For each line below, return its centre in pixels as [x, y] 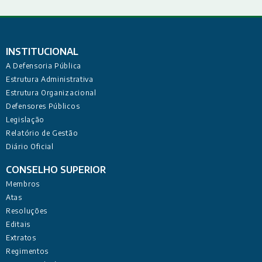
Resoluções [27, 211]
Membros [23, 184]
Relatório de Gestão [42, 133]
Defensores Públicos [43, 106]
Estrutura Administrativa [50, 79]
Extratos [21, 237]
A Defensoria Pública [44, 65]
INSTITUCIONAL [42, 51]
